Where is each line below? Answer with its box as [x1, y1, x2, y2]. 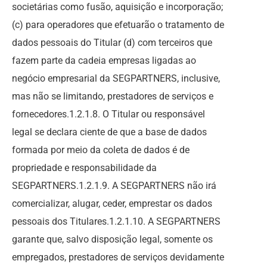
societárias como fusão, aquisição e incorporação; [12, 1, 223, 13]
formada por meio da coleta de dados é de [12, 144, 190, 156]
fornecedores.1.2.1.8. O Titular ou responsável [12, 108, 205, 120]
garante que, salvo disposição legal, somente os [12, 234, 213, 245]
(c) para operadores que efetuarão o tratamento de [12, 19, 224, 30]
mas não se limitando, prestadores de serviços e [12, 91, 213, 102]
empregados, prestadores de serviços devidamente [12, 252, 224, 263]
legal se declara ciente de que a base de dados [12, 126, 207, 138]
